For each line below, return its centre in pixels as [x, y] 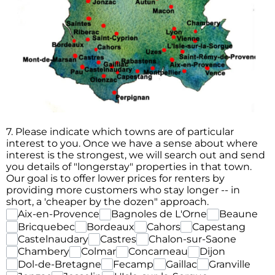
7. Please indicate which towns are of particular [120, 132]
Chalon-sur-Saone [192, 239]
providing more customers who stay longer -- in [123, 190]
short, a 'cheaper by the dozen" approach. [107, 202]
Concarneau [158, 252]
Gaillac [181, 264]
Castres [118, 239]
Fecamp [134, 264]
